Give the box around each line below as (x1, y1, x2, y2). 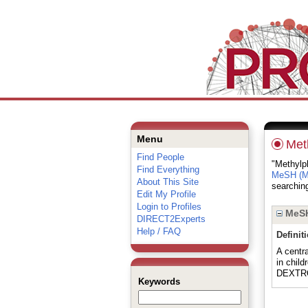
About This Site (136, 177, 199, 187)
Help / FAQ (136, 226, 181, 236)
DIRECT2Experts (136, 214, 206, 224)
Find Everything (136, 164, 199, 175)
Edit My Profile (136, 189, 196, 199)
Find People (136, 152, 184, 162)
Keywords (137, 276, 180, 287)
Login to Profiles (136, 201, 201, 212)
